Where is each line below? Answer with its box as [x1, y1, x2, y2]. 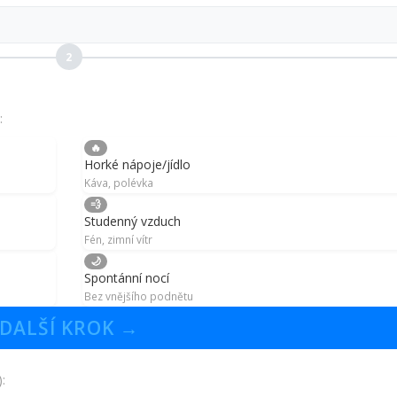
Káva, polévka [83, 175, 153, 191]
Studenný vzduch [83, 213, 181, 230]
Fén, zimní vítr [83, 232, 152, 247]
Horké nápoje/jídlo [83, 156, 191, 174]
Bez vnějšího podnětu [83, 289, 193, 304]
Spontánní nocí [83, 269, 169, 287]
